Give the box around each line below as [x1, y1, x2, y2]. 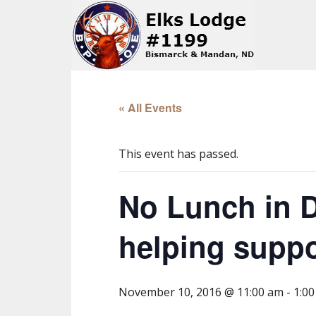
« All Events [119, 99, 182, 116]
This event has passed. [119, 146, 238, 162]
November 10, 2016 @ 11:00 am [119, 284, 284, 300]
